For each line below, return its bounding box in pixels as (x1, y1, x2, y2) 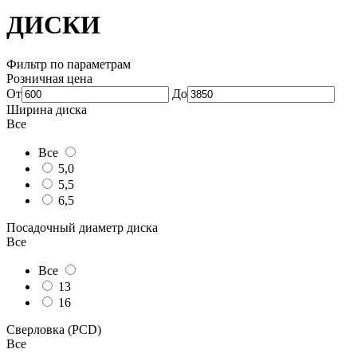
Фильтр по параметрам (6, 57, 131, 71)
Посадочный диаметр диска (6, 220, 158, 234)
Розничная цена (6, 71, 92, 85)
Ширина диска (6, 102, 87, 116)
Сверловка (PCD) (6, 322, 101, 336)
